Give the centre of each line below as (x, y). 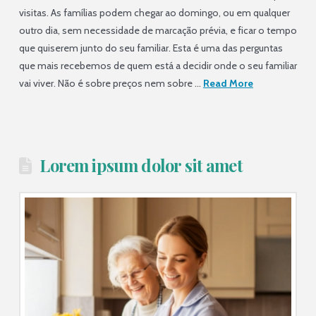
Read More (228, 84)
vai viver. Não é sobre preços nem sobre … (111, 84)
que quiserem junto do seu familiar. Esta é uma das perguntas (151, 48)
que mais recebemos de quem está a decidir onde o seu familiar (158, 66)
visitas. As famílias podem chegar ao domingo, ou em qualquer (154, 13)
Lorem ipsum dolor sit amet (141, 165)
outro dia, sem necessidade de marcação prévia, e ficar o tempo (158, 31)
